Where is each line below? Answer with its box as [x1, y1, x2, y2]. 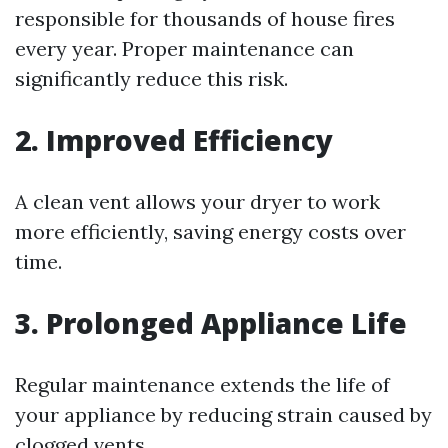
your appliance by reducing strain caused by [15, 402, 432, 427]
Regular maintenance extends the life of [15, 372, 390, 397]
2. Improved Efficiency [15, 121, 333, 159]
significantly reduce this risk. [15, 66, 288, 91]
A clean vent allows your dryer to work [15, 189, 380, 214]
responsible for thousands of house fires [15, 6, 395, 31]
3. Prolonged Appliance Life [15, 304, 407, 342]
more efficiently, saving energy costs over [15, 219, 406, 244]
